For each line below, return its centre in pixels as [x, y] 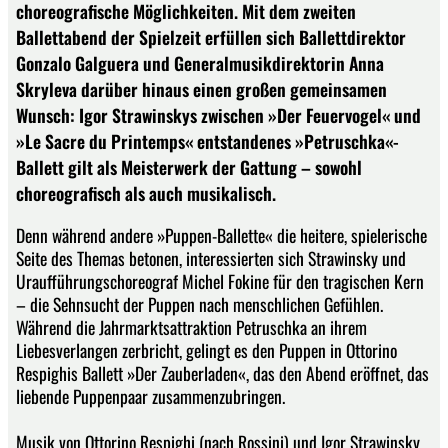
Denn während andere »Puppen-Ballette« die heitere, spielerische [221, 234]
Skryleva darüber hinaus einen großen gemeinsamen [201, 89]
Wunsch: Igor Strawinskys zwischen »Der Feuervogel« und [218, 115]
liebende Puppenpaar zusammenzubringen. [150, 395]
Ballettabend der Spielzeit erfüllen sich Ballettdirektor [211, 37]
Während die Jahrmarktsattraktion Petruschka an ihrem [191, 326]
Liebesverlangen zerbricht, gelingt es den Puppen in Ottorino [206, 349]
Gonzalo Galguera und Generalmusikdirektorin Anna [200, 63]
